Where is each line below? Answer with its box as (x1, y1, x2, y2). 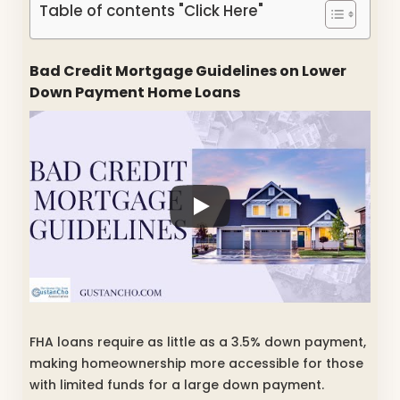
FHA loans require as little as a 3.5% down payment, (29, 332, 366, 351)
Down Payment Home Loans (29, 81, 240, 103)
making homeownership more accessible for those (29, 354, 363, 372)
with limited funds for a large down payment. (29, 375, 324, 394)
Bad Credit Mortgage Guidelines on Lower (29, 60, 346, 81)
